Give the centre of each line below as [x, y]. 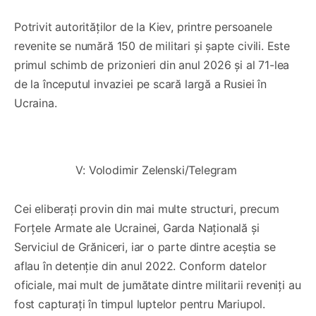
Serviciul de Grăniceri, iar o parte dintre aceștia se [145, 247]
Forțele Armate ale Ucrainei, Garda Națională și [137, 228]
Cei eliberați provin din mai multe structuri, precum [147, 209]
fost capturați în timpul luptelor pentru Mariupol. [140, 304]
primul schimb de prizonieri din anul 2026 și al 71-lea [152, 65]
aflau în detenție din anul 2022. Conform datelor [140, 266]
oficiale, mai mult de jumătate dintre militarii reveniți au [158, 285]
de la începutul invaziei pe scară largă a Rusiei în [140, 84]
